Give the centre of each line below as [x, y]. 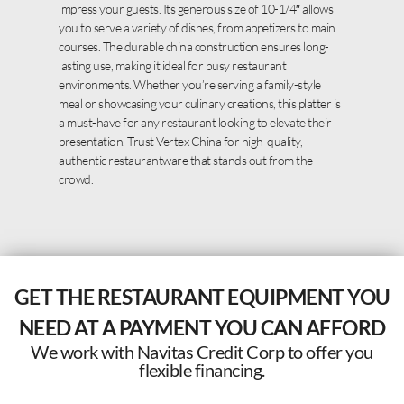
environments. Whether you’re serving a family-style [190, 85]
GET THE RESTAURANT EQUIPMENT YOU [202, 297]
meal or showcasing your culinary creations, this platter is [200, 104]
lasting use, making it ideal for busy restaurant [172, 66]
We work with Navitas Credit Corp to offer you [202, 352]
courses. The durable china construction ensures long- [194, 47]
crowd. [76, 179]
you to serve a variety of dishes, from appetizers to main [197, 28]
